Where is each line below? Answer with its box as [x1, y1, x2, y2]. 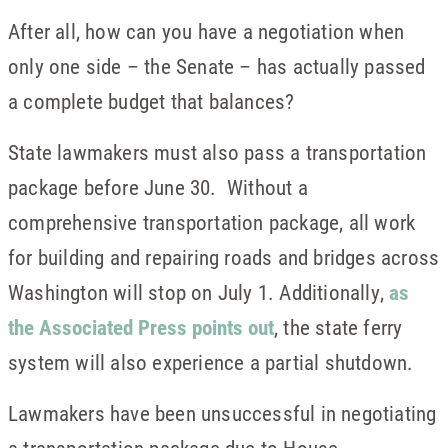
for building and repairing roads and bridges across [8, 243, 440, 271]
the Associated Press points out [8, 313, 274, 341]
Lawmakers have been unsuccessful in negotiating [8, 399, 437, 427]
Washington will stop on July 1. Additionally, [8, 278, 390, 306]
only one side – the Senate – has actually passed [8, 52, 426, 80]
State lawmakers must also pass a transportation [8, 138, 427, 166]
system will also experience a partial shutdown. [8, 348, 414, 376]
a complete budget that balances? [8, 87, 295, 115]
